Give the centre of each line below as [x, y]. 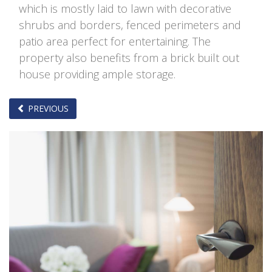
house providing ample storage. [97, 74]
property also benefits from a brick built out [129, 57]
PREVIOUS [47, 108]
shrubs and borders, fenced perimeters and [130, 25]
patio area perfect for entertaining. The [115, 41]
